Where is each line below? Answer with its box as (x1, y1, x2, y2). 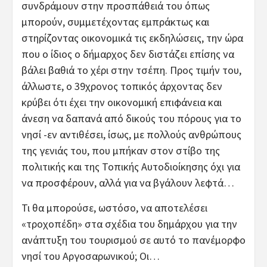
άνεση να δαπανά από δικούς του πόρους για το (21, 111, 241, 125)
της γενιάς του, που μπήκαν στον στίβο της (21, 143, 220, 157)
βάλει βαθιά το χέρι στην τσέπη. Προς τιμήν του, (21, 63, 241, 77)
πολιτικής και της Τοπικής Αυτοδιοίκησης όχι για (21, 159, 240, 173)
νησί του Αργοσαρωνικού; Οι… (21, 249, 160, 263)
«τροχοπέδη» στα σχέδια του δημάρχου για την (21, 216, 237, 231)
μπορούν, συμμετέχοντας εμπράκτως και (21, 14, 209, 29)
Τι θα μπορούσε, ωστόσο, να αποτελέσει (21, 200, 207, 215)
